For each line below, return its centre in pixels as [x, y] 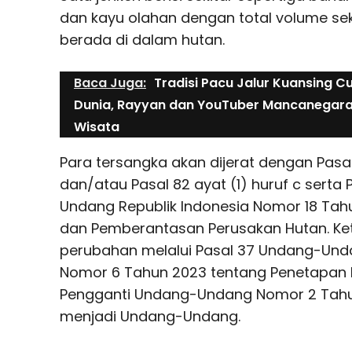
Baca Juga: [110, 82]
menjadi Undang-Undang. [150, 316]
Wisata [97, 126]
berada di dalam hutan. [142, 39]
